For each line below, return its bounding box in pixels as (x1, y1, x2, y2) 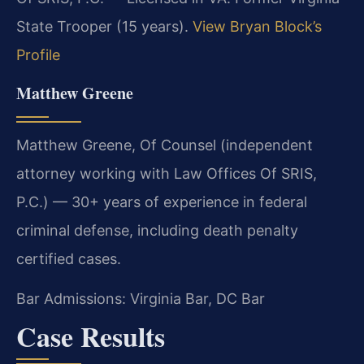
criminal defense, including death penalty (16, 221, 298, 239)
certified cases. (16, 249, 121, 267)
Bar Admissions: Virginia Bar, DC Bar (16, 290, 265, 308)
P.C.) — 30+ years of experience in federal (16, 193, 307, 210)
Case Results (16, 315, 165, 357)
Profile (16, 46, 60, 64)
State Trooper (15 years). (16, 18, 193, 36)
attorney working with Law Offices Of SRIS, (16, 164, 317, 182)
